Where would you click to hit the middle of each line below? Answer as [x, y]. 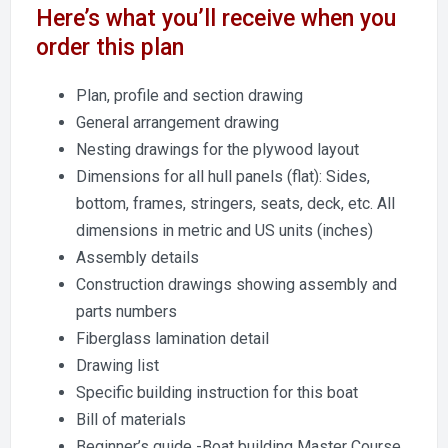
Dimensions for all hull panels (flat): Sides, [223, 176]
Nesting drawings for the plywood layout [217, 149]
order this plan [110, 47]
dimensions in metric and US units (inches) [224, 230]
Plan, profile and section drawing [189, 95]
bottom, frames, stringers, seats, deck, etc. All [235, 203]
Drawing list [117, 365]
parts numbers [126, 311]
